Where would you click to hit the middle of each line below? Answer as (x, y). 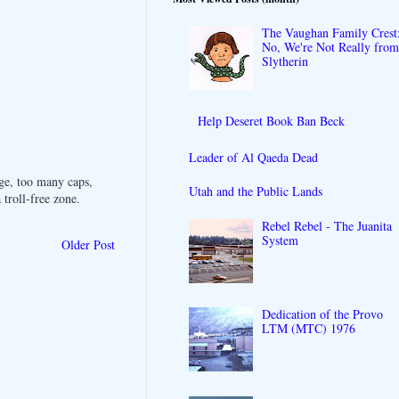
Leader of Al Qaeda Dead (253, 157)
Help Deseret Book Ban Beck (272, 121)
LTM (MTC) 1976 (309, 329)
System (281, 240)
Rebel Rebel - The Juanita (327, 225)
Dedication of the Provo (323, 314)
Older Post (88, 244)
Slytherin (285, 61)
